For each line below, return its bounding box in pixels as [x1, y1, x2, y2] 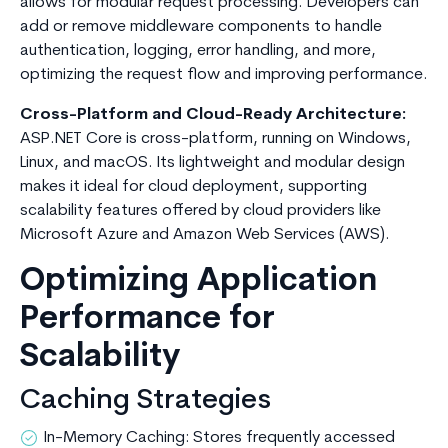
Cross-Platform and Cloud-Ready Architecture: [20, 107, 406, 124]
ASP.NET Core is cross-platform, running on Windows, [20, 131, 411, 148]
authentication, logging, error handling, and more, [20, 43, 376, 60]
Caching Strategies [20, 387, 271, 416]
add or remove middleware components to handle [20, 19, 382, 36]
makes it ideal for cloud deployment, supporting [20, 179, 367, 196]
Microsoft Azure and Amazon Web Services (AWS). [20, 227, 390, 244]
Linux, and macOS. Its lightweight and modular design [20, 155, 405, 172]
